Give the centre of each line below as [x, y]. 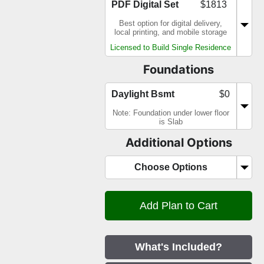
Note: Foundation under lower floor [171, 113]
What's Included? [179, 247]
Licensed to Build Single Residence [171, 48]
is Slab [171, 122]
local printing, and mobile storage [171, 32]
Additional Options [179, 143]
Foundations [179, 70]
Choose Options [171, 167]
